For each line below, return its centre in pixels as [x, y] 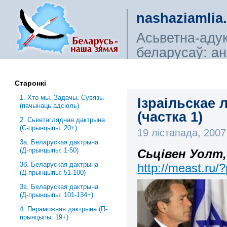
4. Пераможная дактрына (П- [64, 209]
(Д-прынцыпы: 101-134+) [57, 195]
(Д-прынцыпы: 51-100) [53, 173]
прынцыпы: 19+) [44, 217]
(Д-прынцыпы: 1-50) [49, 150]
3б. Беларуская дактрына [59, 164]
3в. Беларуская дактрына [59, 187]
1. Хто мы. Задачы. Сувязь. [63, 98]
